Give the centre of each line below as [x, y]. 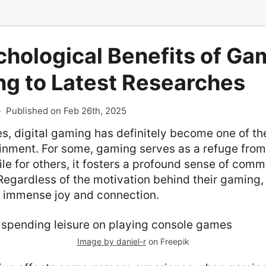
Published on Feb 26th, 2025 [66, 111]
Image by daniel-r [111, 241]
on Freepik [167, 241]
